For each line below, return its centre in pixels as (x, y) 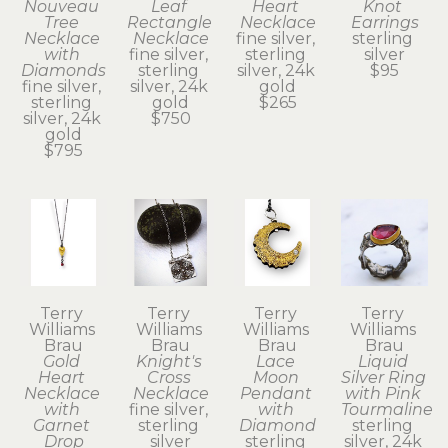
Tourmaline (387, 410)
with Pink (382, 394)
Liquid (382, 362)
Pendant (275, 394)
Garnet (61, 426)
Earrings (384, 23)
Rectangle (169, 23)
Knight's (168, 362)
